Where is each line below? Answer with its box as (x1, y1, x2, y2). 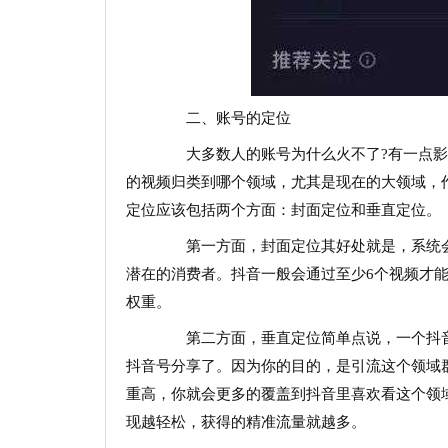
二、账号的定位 (155, 110, 291, 126)
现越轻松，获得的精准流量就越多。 (125, 414, 366, 430)
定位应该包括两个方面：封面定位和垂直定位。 (125, 202, 441, 218)
